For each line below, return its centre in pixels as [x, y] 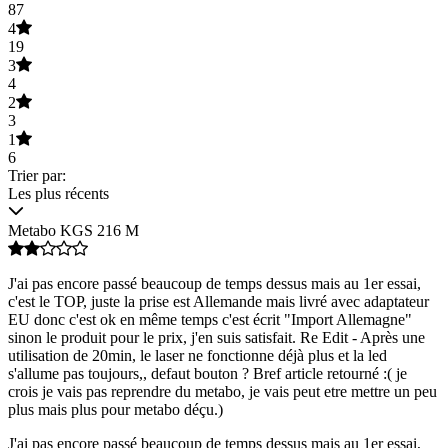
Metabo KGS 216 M [73, 230]
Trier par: [37, 175]
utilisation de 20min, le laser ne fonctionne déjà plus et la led [197, 355]
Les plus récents [58, 193]
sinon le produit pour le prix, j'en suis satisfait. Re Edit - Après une [216, 337]
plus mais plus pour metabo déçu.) [115, 409]
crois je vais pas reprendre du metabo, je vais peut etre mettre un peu [222, 391]
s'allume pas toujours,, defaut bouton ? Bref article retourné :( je [207, 373]
